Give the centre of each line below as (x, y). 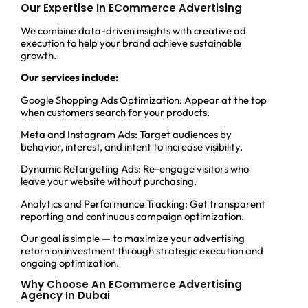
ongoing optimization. (70, 263)
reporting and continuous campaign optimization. (132, 216)
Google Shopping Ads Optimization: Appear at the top (144, 100)
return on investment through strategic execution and (142, 251)
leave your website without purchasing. (109, 181)
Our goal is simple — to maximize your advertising (133, 239)
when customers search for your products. (115, 112)
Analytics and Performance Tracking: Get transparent (143, 203)
